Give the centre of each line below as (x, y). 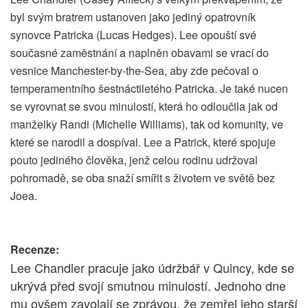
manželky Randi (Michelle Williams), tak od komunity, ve (147, 124)
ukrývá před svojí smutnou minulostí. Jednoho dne (148, 286)
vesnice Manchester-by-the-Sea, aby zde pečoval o (134, 71)
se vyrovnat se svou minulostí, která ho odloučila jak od (144, 107)
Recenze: (35, 250)
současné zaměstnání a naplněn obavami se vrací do (140, 53)
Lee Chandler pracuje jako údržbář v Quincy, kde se (152, 268)
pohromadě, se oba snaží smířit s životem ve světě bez (143, 178)
